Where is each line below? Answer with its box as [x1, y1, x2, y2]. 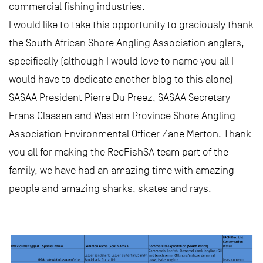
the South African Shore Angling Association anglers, [9, 37, 244, 49]
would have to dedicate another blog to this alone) [9, 73, 233, 85]
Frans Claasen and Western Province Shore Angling [9, 110, 235, 122]
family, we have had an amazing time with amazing [9, 164, 234, 176]
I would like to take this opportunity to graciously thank [9, 19, 254, 31]
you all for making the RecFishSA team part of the [9, 146, 228, 158]
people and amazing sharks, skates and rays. [9, 183, 211, 194]
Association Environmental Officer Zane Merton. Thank [9, 128, 251, 140]
